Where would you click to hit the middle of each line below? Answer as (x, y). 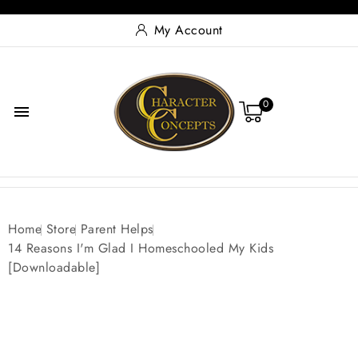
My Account (188, 30)
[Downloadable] (54, 268)
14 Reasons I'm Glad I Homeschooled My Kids (141, 249)
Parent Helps (117, 229)
